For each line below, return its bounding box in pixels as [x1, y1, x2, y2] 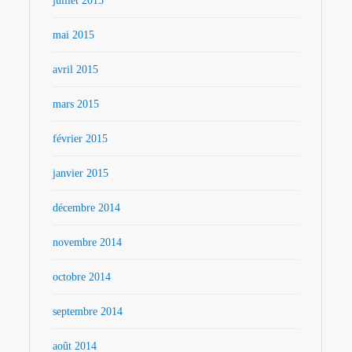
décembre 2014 [53, 202, 121, 214]
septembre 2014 [53, 306, 123, 318]
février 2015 [53, 133, 108, 145]
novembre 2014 [53, 236, 123, 249]
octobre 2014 [53, 271, 112, 284]
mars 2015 [53, 98, 100, 111]
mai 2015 [53, 29, 95, 42]
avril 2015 [53, 64, 99, 76]
